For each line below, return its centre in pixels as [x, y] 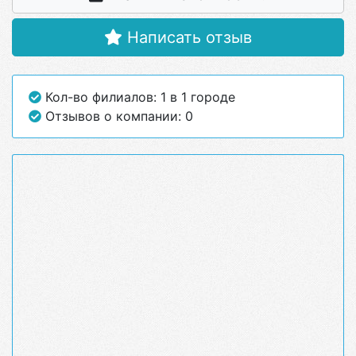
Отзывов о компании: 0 [117, 116]
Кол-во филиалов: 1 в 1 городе [138, 97]
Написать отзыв [187, 37]
